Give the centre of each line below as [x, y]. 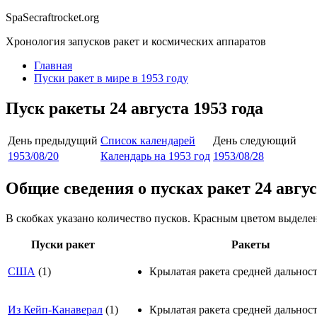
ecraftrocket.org [64, 17]
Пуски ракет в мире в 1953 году [111, 78]
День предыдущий [53, 140]
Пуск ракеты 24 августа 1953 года [134, 108]
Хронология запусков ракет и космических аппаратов [136, 41]
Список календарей [148, 140]
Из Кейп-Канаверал [55, 309]
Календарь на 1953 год [155, 156]
